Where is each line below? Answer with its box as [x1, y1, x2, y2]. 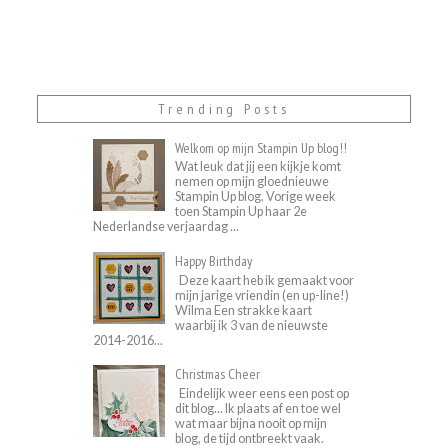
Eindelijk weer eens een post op [175, 386, 350, 402]
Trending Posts [158, 99, 290, 118]
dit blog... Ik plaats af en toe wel [175, 401, 342, 417]
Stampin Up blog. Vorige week [175, 189, 337, 205]
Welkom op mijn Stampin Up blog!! [175, 138, 348, 157]
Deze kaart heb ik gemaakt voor [175, 272, 355, 288]
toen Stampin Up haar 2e [175, 204, 308, 220]
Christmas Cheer [175, 365, 261, 384]
